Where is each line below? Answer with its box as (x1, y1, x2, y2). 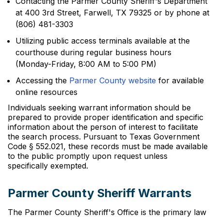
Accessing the (15, 76, 69, 85)
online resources (15, 87, 77, 97)
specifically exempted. (8, 161, 88, 170)
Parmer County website (69, 76, 156, 85)
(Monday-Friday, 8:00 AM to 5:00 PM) (15, 59, 156, 69)
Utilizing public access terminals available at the (15, 36, 190, 46)
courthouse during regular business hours (15, 47, 171, 57)
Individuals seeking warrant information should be (8, 103, 191, 112)
